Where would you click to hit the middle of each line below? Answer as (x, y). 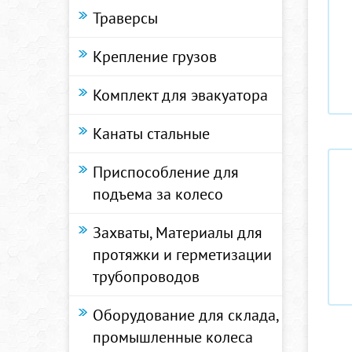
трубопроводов (146, 277)
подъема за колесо (158, 194)
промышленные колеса (173, 337)
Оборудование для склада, (185, 315)
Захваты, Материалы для (178, 233)
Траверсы (125, 18)
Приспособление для (166, 172)
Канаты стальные (151, 134)
